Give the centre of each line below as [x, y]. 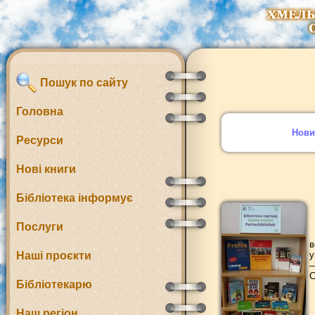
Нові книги [46, 169]
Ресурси [40, 140]
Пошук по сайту [83, 83]
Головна [40, 111]
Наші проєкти [54, 256]
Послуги [40, 227]
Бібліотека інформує [75, 198]
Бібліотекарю [54, 284]
